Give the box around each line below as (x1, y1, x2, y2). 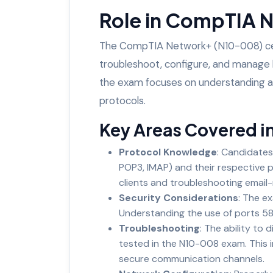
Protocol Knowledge (119, 145, 217, 158)
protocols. (99, 93, 146, 107)
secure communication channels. (119, 252, 264, 265)
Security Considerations (119, 191, 238, 204)
